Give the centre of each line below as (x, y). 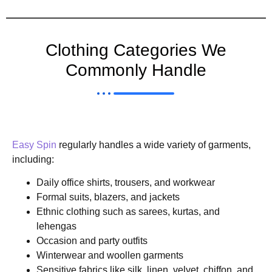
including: (33, 159)
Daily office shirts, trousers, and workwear (126, 182)
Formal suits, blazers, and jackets (108, 197)
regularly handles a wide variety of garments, (154, 144)
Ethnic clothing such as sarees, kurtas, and (128, 211)
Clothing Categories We (136, 50)
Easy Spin (34, 144)
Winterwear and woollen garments (110, 255)
